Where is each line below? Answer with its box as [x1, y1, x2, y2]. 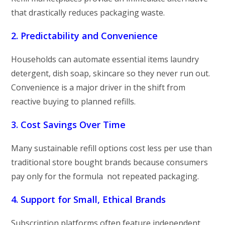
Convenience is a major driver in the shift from [11, 81, 186, 93]
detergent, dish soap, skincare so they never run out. [11, 67, 210, 79]
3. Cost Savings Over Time [11, 118, 126, 131]
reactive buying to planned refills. [11, 95, 136, 107]
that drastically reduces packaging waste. [11, 7, 165, 18]
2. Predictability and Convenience [11, 29, 158, 42]
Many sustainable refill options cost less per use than [11, 142, 212, 154]
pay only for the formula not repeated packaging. [11, 170, 199, 182]
